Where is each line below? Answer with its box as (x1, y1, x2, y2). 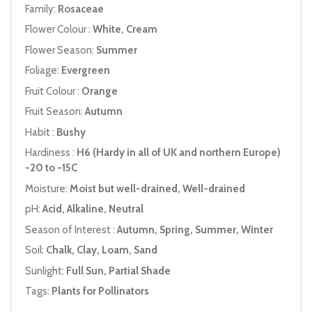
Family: (25, 2, 58, 15)
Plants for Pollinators (52, 285, 149, 298)
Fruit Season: (25, 105, 85, 118)
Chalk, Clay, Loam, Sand (46, 244, 157, 257)
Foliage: (25, 64, 61, 77)
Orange (81, 84, 118, 97)
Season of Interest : (25, 223, 117, 236)
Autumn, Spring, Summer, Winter (117, 223, 273, 236)
